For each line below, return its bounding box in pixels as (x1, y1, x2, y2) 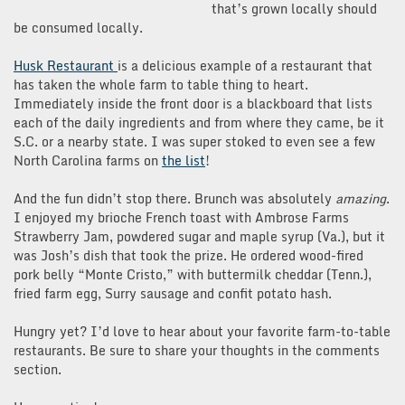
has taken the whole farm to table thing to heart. (14, 73, 308, 95)
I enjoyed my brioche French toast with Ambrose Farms (14, 206, 349, 228)
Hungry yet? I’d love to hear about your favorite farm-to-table (14, 320, 391, 342)
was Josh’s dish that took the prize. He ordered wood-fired (14, 244, 363, 266)
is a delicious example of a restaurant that (118, 54, 372, 76)
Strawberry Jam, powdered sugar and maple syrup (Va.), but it (14, 225, 385, 247)
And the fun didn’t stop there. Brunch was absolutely (14, 187, 335, 209)
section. (14, 358, 61, 380)
